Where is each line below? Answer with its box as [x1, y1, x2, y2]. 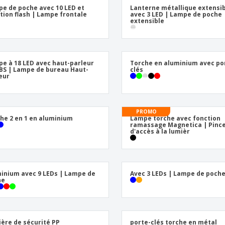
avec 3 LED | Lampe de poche [130, 10, 222, 19]
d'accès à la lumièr [130, 127, 190, 136]
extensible [130, 17, 165, 25]
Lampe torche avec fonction [130, 114, 221, 123]
